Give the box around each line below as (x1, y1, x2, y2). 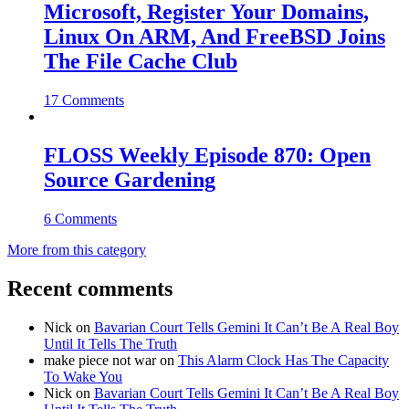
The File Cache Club (44, 49, 237, 74)
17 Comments (44, 92, 124, 109)
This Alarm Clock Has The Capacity (178, 351, 389, 368)
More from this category (7, 241, 146, 257)
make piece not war (44, 351, 156, 368)
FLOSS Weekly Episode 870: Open (44, 143, 371, 168)
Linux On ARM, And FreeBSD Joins (44, 25, 385, 49)
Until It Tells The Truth (44, 335, 177, 351)
